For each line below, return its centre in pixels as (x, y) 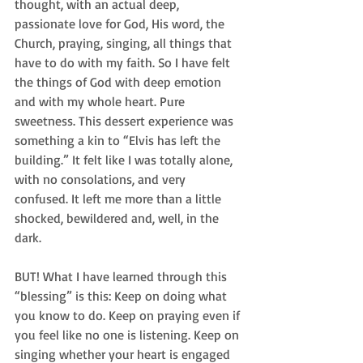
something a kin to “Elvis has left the (119, 140)
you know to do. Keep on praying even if (129, 315)
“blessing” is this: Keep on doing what (122, 295)
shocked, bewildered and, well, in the (118, 218)
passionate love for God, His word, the (121, 23)
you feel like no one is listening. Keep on (128, 334)
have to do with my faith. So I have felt (124, 62)
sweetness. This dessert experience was (126, 120)
